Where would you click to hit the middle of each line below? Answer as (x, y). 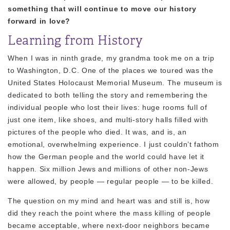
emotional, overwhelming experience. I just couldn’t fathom (113, 144)
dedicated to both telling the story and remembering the (108, 95)
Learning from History (75, 40)
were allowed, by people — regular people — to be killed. (111, 181)
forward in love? (39, 21)
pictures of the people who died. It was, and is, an (97, 132)
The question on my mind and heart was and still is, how (109, 200)
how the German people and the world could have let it (106, 156)
